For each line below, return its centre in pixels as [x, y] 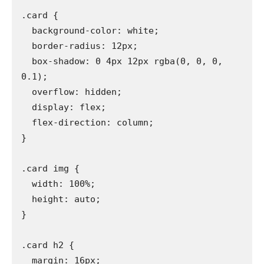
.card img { [50, 168]
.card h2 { [48, 245]
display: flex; [27, 107]
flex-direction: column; [27, 122]
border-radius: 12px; [27, 46]
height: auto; [27, 199]
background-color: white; [27, 30]
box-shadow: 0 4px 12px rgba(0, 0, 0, [27, 61]
